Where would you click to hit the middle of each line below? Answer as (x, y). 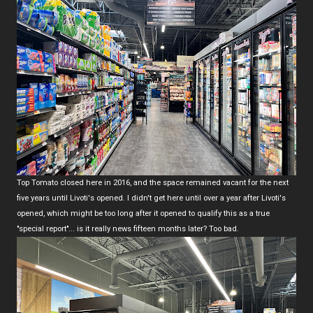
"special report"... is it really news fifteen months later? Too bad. (128, 228)
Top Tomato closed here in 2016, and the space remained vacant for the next (153, 182)
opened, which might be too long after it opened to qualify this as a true (143, 213)
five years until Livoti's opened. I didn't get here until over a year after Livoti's (151, 198)
